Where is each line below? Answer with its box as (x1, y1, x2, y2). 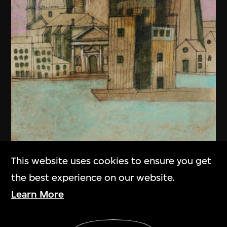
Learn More (11, 188, 64, 200)
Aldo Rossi (11, 208, 70, 223)
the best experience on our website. (11, 171, 175, 183)
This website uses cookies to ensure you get (11, 155, 212, 167)
